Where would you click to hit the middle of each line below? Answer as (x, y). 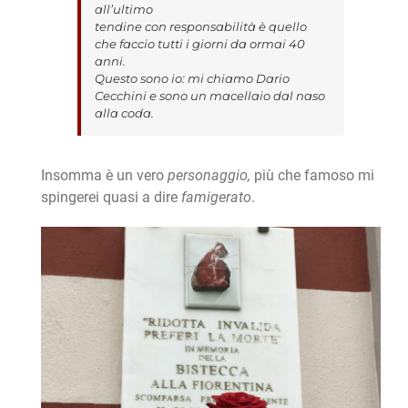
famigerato (216, 198)
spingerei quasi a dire (111, 198)
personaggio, (210, 176)
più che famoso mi (314, 176)
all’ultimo (123, 10)
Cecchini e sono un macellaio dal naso (209, 96)
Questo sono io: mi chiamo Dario (192, 79)
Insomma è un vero (104, 176)
